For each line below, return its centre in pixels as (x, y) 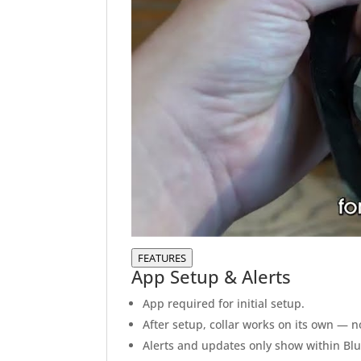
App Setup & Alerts (211, 277)
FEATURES (162, 258)
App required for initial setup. (224, 304)
